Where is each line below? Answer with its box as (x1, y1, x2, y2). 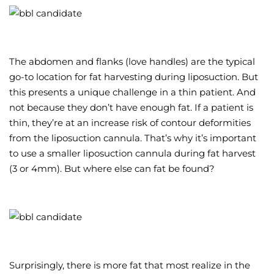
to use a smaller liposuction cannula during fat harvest (9, 147, 256, 160)
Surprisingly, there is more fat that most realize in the (9, 259, 250, 271)
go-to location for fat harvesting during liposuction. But (9, 71, 258, 83)
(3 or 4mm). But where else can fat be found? (9, 163, 215, 175)
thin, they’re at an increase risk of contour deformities (9, 117, 251, 129)
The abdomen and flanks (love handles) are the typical (9, 56, 255, 68)
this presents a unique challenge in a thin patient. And (9, 86, 256, 98)
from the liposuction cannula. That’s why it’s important (9, 132, 256, 144)
